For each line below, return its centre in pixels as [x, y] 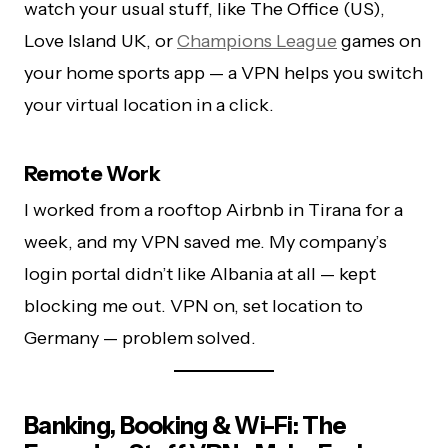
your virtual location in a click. [149, 105]
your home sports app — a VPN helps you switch [223, 73]
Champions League [257, 41]
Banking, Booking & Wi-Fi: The [185, 426]
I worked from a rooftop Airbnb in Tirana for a [213, 210]
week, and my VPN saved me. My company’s [205, 242]
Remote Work [92, 174]
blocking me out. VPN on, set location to [193, 306]
